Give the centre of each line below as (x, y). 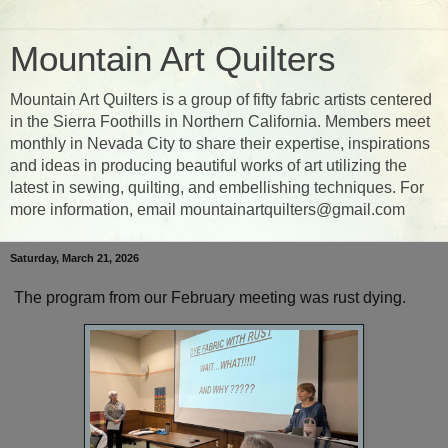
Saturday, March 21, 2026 (74, 258)
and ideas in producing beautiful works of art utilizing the (208, 165)
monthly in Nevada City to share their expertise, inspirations (220, 143)
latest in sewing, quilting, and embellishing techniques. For (217, 187)
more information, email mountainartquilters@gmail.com (207, 209)
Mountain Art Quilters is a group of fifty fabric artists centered (221, 99)
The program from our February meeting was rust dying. (212, 297)
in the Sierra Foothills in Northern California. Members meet (220, 121)
